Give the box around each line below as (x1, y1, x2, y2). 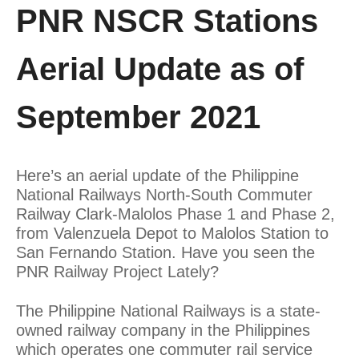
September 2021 (16, 99, 260, 135)
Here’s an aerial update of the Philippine (16, 166, 299, 184)
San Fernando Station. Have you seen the (16, 243, 315, 261)
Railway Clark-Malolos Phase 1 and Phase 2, (16, 204, 335, 223)
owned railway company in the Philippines (16, 321, 310, 339)
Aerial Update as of (16, 50, 304, 87)
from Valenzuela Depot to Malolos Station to (16, 224, 329, 242)
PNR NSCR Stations (16, 2, 318, 38)
